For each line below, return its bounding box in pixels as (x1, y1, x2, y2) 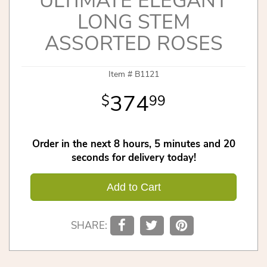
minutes (163, 136, 200, 151)
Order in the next (32, 136, 111, 151)
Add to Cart (106, 181, 161, 193)
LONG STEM (77, 8, 190, 36)
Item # (108, 68, 135, 80)
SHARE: (70, 218, 107, 232)
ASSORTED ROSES (44, 29, 223, 57)
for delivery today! (111, 150, 196, 164)
